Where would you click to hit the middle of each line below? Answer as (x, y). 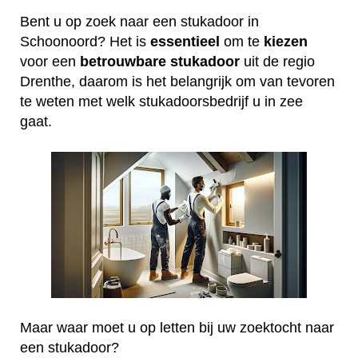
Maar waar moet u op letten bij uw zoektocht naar (177, 327)
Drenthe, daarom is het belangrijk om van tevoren (177, 81)
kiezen (286, 41)
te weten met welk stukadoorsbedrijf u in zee (161, 101)
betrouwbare (123, 61)
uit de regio (277, 61)
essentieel (185, 41)
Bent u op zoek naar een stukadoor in (139, 21)
